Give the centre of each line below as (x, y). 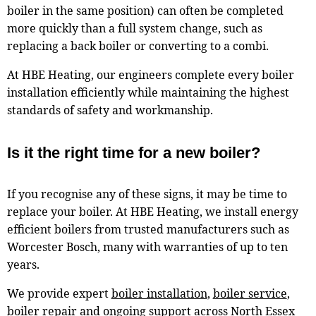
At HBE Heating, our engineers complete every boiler (150, 75)
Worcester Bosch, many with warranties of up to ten (147, 247)
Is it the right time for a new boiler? (133, 152)
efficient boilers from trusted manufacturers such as (148, 230)
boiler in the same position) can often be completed (145, 11)
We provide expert (59, 294)
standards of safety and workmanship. (110, 110)
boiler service (250, 294)
